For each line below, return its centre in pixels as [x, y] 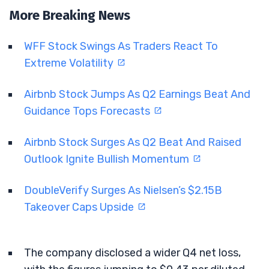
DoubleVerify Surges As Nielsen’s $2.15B [123, 190]
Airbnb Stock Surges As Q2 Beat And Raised [133, 142]
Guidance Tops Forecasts [88, 111]
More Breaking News [70, 15]
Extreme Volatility [70, 63]
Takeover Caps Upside [80, 207]
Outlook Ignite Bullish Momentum [108, 159]
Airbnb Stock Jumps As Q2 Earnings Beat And [137, 94]
